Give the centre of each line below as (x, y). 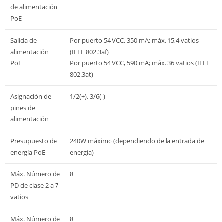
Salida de (24, 40)
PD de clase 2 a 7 (34, 185)
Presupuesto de (34, 140)
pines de (23, 107)
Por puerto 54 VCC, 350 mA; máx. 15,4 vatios (134, 40)
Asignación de (31, 96)
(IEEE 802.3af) (89, 51)
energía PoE (28, 152)
